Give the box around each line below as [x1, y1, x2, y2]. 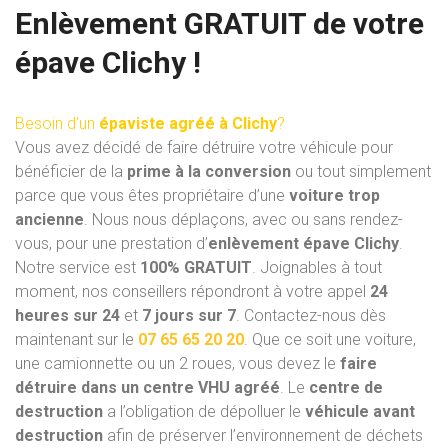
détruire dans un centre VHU [15, 378, 230, 398]
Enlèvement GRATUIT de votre [15, 6, 424, 42]
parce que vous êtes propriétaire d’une [15, 186, 289, 206]
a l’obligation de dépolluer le [103, 402, 305, 422]
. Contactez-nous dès [236, 306, 386, 326]
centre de [309, 378, 383, 398]
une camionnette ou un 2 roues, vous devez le [15, 354, 340, 374]
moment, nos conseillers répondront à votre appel [15, 282, 366, 302]
